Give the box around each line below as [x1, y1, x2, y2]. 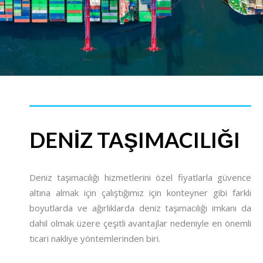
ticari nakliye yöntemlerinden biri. [29, 232, 160, 244]
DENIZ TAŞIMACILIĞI [29, 127, 240, 153]
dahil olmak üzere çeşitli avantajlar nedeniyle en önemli [29, 217, 251, 229]
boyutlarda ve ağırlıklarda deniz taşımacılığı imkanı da [29, 202, 251, 214]
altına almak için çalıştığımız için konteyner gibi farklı [29, 187, 251, 198]
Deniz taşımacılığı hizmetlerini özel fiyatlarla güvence [29, 171, 251, 183]
